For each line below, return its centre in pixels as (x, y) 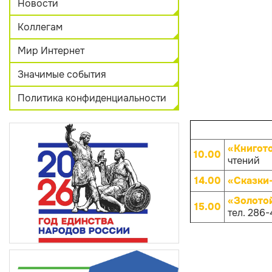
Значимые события (62, 74)
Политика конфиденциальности (92, 98)
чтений (244, 161)
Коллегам (40, 27)
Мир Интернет (51, 51)
